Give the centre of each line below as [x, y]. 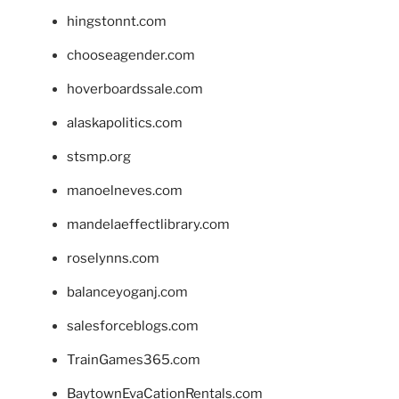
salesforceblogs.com [133, 326]
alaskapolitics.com [125, 122]
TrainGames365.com [134, 359]
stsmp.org [99, 156]
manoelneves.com [125, 190]
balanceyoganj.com [127, 292]
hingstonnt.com [117, 21]
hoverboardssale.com [135, 89]
